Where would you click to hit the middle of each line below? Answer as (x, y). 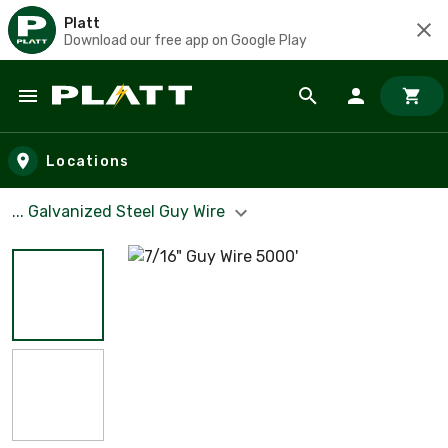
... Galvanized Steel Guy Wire (120, 211)
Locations (88, 161)
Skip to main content (105, 115)
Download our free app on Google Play (185, 40)
